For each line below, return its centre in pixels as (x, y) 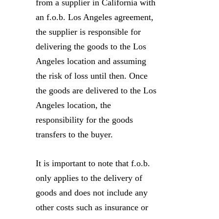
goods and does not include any (92, 193)
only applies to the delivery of (89, 178)
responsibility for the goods (84, 120)
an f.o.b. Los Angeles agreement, (95, 17)
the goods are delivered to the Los (96, 90)
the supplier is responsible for (88, 32)
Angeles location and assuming (91, 61)
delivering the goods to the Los (91, 46)
